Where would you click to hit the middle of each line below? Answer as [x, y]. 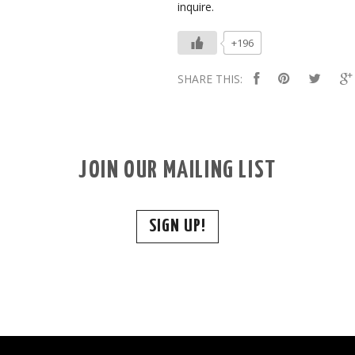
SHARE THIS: [210, 78]
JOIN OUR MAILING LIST [177, 170]
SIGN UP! [177, 226]
